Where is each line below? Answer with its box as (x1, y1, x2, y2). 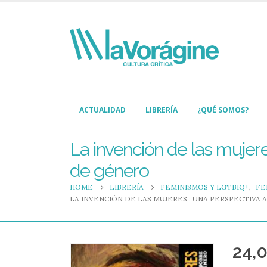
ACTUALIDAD (79, 105, 126, 116)
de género (70, 160, 149, 182)
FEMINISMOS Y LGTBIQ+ (160, 182, 249, 192)
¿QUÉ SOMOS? (197, 105, 249, 116)
